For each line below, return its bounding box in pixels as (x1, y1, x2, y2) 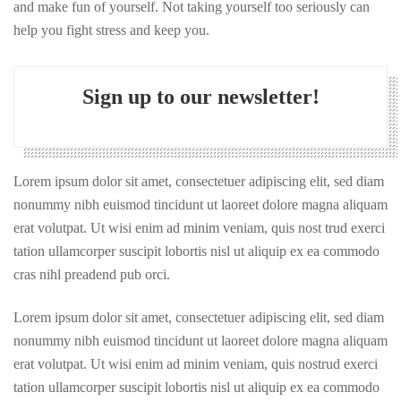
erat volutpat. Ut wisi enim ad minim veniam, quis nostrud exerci (13, 355, 378, 371)
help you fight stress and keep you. (13, 21, 209, 38)
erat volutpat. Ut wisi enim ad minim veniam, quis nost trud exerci (13, 219, 385, 235)
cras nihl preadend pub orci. (13, 266, 170, 282)
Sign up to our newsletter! (81, 84, 320, 108)
